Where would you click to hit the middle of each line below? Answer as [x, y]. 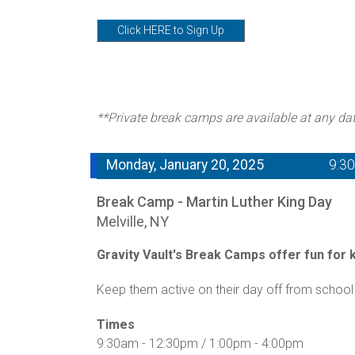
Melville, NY [133, 221]
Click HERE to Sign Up [171, 30]
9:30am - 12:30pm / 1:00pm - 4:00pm [202, 343]
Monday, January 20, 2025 [185, 164]
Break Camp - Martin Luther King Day [214, 201]
